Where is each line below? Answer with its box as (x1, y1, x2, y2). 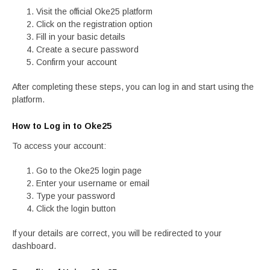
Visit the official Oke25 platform (36, 7, 152, 16)
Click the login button (36, 204, 116, 213)
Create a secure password (36, 45, 139, 54)
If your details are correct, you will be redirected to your (12, 228, 222, 238)
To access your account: (12, 141, 106, 151)
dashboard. (12, 241, 56, 251)
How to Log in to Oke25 (12, 121, 111, 131)
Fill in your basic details (36, 32, 125, 42)
